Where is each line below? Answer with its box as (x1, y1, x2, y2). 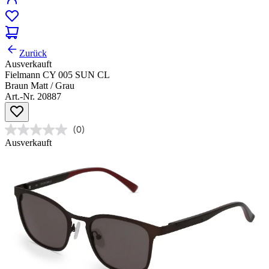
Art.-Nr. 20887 (5, 91, 61, 102)
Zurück (19, 48, 47, 59)
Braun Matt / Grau (5, 80, 74, 91)
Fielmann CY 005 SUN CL (5, 70, 110, 80)
